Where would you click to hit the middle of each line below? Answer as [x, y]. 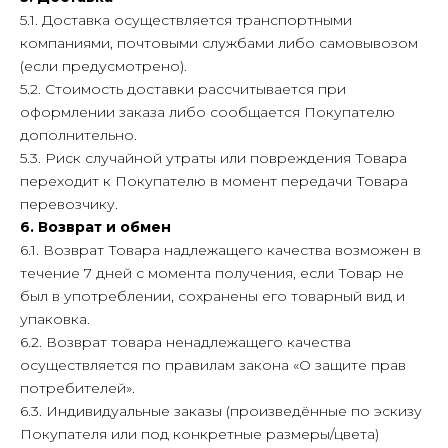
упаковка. [55, 319]
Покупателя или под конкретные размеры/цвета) [199, 434]
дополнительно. [78, 135]
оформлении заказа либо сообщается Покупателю [207, 112]
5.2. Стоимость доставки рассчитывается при [183, 89]
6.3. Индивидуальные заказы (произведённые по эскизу [221, 411]
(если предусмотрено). [103, 66]
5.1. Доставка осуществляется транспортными [186, 20]
